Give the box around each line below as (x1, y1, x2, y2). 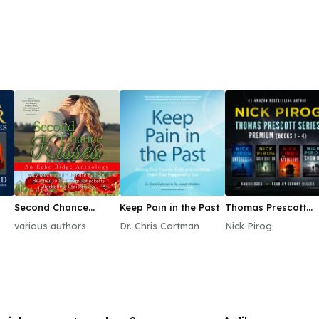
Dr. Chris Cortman (120, 220, 199, 231)
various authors (14, 220, 86, 231)
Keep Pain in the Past (120, 202, 219, 213)
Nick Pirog (225, 220, 272, 231)
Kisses (14, 213, 44, 224)
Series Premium (225, 213, 298, 224)
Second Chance (14, 202, 88, 213)
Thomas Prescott (225, 202, 306, 213)
